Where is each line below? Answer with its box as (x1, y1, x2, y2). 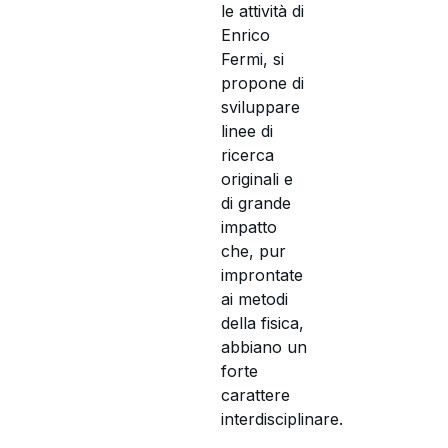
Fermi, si (221, 48, 285, 69)
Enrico (221, 24, 271, 45)
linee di (221, 120, 274, 141)
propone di (221, 72, 305, 93)
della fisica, (221, 312, 305, 333)
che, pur (221, 240, 287, 261)
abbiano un (221, 336, 308, 357)
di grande (221, 192, 292, 213)
